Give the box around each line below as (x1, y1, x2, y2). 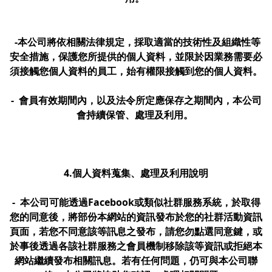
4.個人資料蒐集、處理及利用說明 (64, 166, 208, 180)
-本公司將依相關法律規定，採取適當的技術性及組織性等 (12, 35, 260, 49)
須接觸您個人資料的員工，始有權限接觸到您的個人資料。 (10, 64, 262, 78)
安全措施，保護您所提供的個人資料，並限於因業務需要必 (10, 50, 262, 63)
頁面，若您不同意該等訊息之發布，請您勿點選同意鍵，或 (10, 225, 262, 238)
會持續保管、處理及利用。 (76, 108, 195, 121)
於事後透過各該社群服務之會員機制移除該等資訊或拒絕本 (10, 239, 262, 253)
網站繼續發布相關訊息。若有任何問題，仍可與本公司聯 (15, 254, 257, 267)
